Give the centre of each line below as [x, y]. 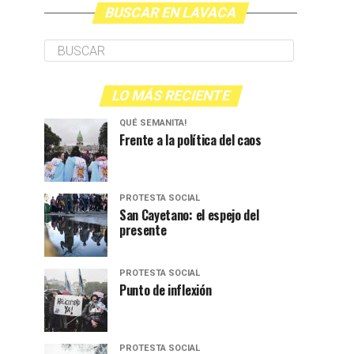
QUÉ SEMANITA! [153, 123]
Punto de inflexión [166, 290]
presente [143, 230]
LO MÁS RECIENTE [171, 96]
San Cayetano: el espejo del [189, 215]
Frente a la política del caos [190, 140]
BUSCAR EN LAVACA [171, 13]
